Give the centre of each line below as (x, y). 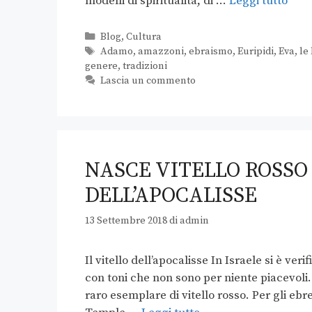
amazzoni (161, 52)
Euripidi (255, 52)
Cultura (143, 37)
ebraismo (210, 52)
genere (101, 67)
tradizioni (145, 67)
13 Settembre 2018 (126, 220)
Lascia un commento (148, 81)
